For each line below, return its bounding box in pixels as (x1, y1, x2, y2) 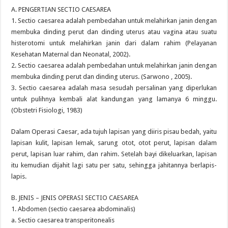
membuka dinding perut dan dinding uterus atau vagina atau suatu (11, 28, 217, 36)
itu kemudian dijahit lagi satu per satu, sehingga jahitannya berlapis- (11, 161, 217, 169)
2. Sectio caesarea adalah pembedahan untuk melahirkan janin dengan (11, 62, 217, 69)
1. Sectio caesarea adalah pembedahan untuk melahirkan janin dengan (11, 17, 217, 24)
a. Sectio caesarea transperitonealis (11, 216, 115, 224)
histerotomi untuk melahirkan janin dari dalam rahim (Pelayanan (11, 39, 217, 47)
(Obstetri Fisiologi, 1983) (11, 106, 83, 114)
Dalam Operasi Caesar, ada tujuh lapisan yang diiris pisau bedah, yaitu (11, 128, 217, 135)
